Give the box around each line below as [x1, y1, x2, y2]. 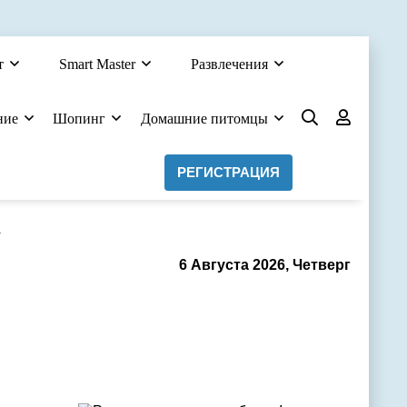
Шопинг [53, 111, 106, 126]
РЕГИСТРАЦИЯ [177, 164, 280, 180]
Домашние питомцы [140, 111, 268, 126]
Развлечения [190, 56, 268, 72]
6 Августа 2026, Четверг [179, 257, 351, 273]
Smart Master [59, 56, 136, 72]
